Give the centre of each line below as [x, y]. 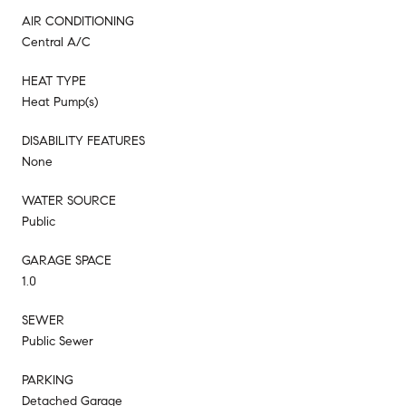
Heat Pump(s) [60, 101]
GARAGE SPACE [67, 260]
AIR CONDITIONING [78, 21]
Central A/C [56, 42]
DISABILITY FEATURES [83, 140]
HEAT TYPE [54, 81]
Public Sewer [58, 341]
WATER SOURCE [69, 200]
